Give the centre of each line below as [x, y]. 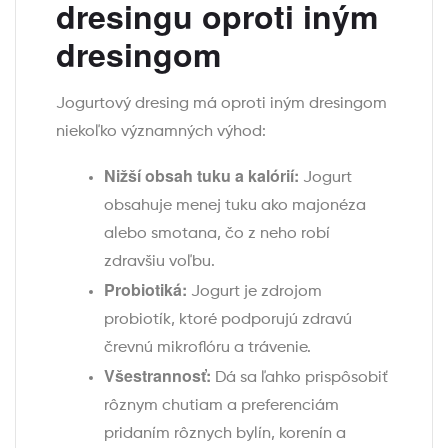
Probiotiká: [145, 290]
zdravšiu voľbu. [159, 262]
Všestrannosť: [157, 376]
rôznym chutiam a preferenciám [221, 406]
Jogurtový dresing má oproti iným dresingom [221, 104]
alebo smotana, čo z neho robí [217, 234]
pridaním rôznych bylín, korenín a [225, 434]
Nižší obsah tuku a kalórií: [201, 176]
